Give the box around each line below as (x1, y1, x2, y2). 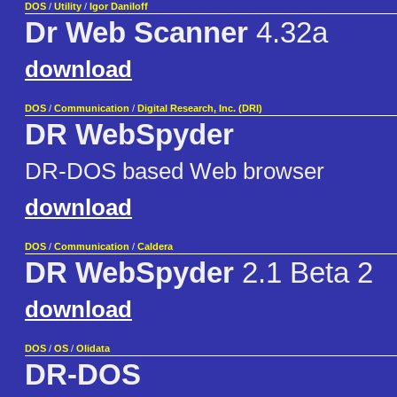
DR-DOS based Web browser (25, 158, 324, 185)
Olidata (76, 343, 110, 354)
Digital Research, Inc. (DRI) (137, 103, 262, 114)
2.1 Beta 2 (234, 257, 373, 290)
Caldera (137, 241, 173, 253)
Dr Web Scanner (25, 17, 248, 50)
